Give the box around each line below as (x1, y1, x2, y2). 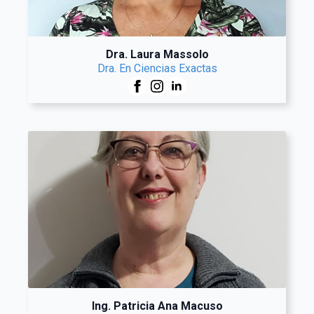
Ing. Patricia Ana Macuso (91, 299, 223, 313)
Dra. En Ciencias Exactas (97, 62, 217, 75)
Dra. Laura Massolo (105, 48, 209, 61)
